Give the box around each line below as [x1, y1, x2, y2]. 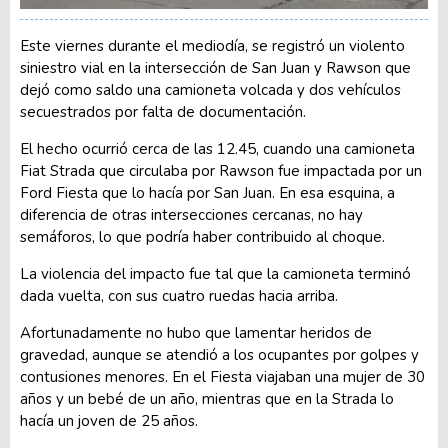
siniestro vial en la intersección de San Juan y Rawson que [20, 58, 411, 79]
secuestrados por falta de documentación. [20, 102, 306, 123]
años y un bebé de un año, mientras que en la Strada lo [20, 389, 394, 410]
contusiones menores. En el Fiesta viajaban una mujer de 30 [20, 367, 425, 388]
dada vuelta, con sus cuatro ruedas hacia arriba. [20, 286, 338, 307]
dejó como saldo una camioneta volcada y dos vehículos [20, 80, 401, 101]
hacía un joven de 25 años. [20, 411, 198, 432]
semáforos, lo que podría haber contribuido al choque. [20, 227, 385, 248]
